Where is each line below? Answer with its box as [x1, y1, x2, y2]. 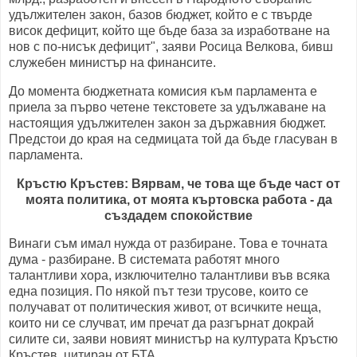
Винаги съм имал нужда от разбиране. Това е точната [9, 237, 328, 251]
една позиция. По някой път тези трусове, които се [9, 284, 308, 299]
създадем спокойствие [104, 208, 253, 222]
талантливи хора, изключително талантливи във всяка [9, 269, 330, 283]
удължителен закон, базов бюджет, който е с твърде [9, 7, 312, 22]
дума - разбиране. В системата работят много [9, 253, 280, 267]
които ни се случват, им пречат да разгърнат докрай [9, 316, 314, 331]
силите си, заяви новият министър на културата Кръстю [9, 332, 338, 347]
